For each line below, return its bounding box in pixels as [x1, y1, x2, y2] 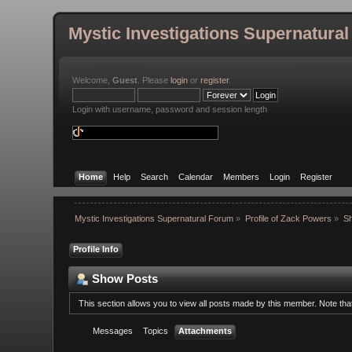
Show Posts [92, 271, 159, 285]
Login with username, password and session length [72, 104, 268, 114]
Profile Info [73, 244, 119, 254]
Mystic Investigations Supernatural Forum [74, 214, 233, 224]
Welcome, [72, 75, 113, 85]
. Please [137, 75, 171, 85]
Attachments [178, 325, 233, 335]
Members [222, 171, 259, 181]
